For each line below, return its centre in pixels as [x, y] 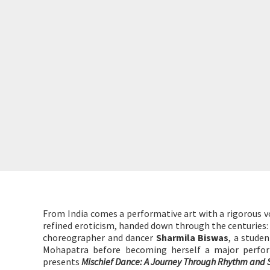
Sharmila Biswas [192, 237]
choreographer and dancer [99, 237]
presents [62, 262]
